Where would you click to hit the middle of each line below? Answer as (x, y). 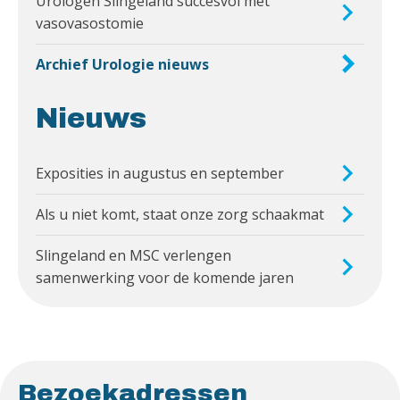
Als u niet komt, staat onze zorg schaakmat (180, 214)
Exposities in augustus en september (160, 173)
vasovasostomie (90, 23)
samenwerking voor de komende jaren (165, 277)
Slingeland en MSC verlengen (133, 255)
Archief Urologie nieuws (122, 64)
